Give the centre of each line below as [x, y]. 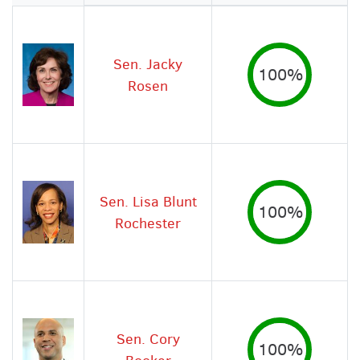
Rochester [148, 223]
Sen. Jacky [148, 63]
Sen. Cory [148, 338]
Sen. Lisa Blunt [148, 201]
